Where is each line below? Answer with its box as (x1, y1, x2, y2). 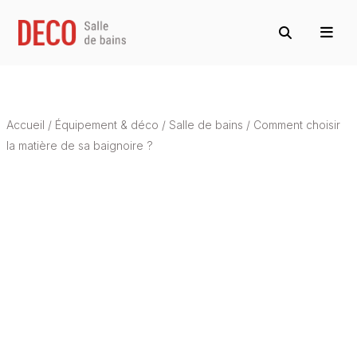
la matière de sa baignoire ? (6, 139, 153, 152)
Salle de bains (168, 118, 243, 131)
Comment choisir (253, 118, 340, 131)
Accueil (6, 118, 45, 131)
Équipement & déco (54, 118, 159, 131)
